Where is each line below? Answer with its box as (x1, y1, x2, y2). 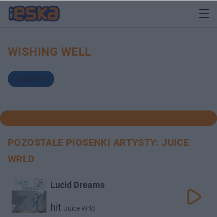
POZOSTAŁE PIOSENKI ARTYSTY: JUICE (8, 137, 189, 148)
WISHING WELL (8, 45, 92, 59)
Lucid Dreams (50, 180, 105, 190)
